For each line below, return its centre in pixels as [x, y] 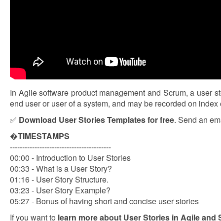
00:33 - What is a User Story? [61, 168]
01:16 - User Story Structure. [59, 179]
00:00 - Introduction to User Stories [70, 158]
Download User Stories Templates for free [96, 120]
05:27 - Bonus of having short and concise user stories [104, 201]
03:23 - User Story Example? [60, 190]
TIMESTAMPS [44, 136]
